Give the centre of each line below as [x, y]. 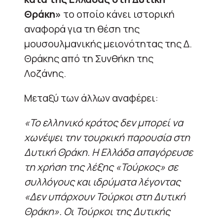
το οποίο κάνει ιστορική [118, 14]
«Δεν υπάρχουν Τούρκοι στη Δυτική [105, 196]
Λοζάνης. [45, 73]
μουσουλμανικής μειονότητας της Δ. [108, 43]
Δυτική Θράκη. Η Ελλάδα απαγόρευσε [109, 152]
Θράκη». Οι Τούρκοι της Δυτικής [97, 211]
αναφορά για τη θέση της [82, 29]
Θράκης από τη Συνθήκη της [89, 58]
